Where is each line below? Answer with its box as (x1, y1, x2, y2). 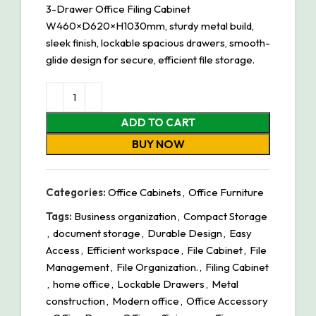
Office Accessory (186, 293, 268, 308)
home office (53, 276, 110, 291)
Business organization (74, 209, 176, 223)
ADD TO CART (121, 115, 195, 129)
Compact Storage (183, 209, 267, 223)
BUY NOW (131, 136, 185, 151)
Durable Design (147, 226, 222, 240)
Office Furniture (188, 185, 264, 199)
